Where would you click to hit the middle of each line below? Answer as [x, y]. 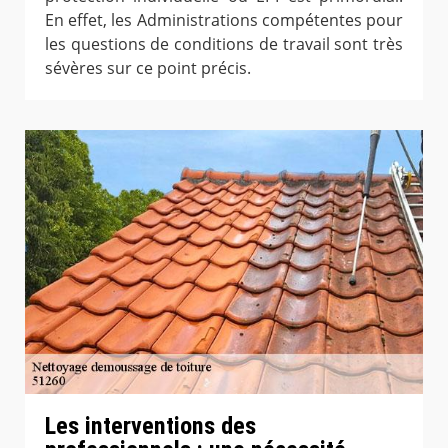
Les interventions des [150, 426]
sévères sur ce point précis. [148, 68]
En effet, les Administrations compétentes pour [224, 20]
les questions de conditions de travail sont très [224, 44]
